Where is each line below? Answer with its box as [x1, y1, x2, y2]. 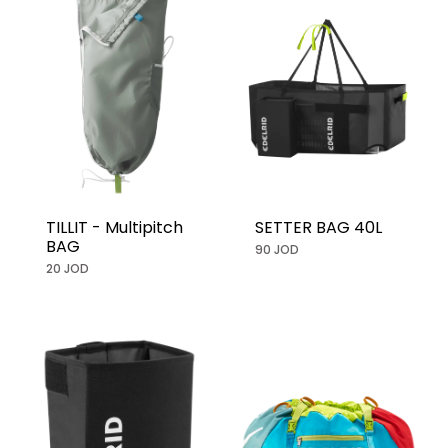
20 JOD [46, 260, 89, 278]
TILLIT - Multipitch [46, 216, 183, 240]
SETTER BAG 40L [255, 216, 382, 240]
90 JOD [255, 241, 299, 259]
